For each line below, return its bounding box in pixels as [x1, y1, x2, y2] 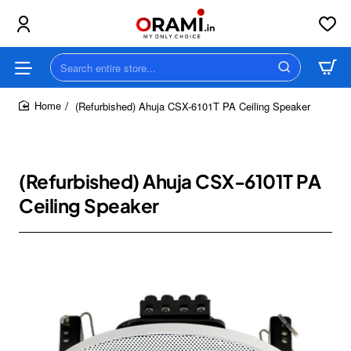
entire [50, 80, 78, 97]
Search [50, 65, 87, 82]
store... [50, 95, 85, 112]
